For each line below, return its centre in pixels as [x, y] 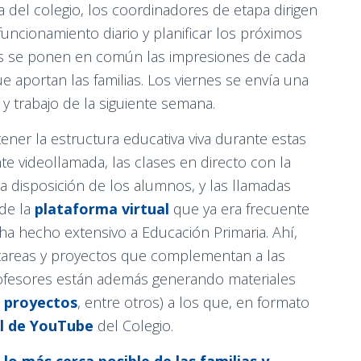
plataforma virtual [102, 209]
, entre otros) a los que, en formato [193, 302]
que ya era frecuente [241, 209]
